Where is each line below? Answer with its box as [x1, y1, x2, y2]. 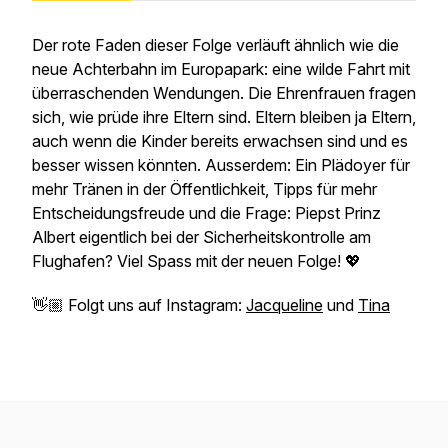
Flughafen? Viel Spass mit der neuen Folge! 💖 [32, 251, 361, 271]
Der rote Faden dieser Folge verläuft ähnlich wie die [32, 35, 399, 55]
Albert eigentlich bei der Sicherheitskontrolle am [32, 227, 371, 247]
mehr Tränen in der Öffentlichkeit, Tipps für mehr [32, 179, 377, 199]
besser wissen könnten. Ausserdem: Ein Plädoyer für [32, 155, 410, 175]
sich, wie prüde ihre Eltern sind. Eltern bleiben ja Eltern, [32, 107, 416, 127]
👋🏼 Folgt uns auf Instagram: [32, 295, 246, 315]
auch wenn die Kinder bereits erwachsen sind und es [32, 131, 408, 151]
